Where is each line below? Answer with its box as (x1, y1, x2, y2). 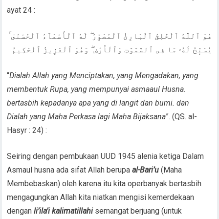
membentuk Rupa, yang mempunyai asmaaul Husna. (7, 84, 186, 94)
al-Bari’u (132, 165, 159, 175)
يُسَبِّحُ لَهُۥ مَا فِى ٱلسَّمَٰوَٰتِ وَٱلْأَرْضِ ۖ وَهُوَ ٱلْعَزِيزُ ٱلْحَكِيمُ (11, 44, 212, 54)
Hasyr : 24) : (7, 125, 47, 135)
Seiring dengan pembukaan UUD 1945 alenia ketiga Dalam (7, 151, 204, 161)
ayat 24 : (7, 5, 36, 15)
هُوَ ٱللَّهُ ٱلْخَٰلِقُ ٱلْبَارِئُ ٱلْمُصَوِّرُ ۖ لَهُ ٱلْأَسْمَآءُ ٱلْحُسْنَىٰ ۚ (8, 31, 212, 41)
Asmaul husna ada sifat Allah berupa (7, 165, 132, 175)
